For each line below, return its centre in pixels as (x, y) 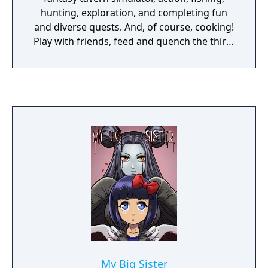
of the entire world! (134, 56)
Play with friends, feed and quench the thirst (134, 41)
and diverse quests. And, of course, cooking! (134, 27)
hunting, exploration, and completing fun (134, 13)
